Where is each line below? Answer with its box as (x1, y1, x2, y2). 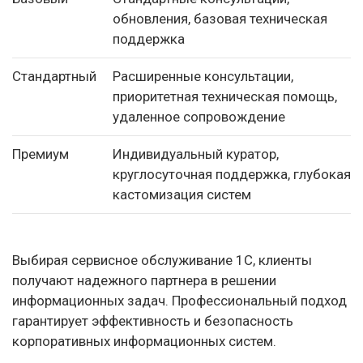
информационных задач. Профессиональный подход (12, 292, 347, 309)
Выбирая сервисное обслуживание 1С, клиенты (12, 251, 312, 268)
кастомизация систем (113, 186, 251, 203)
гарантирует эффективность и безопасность (12, 312, 293, 329)
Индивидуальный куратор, (113, 146, 279, 162)
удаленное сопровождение (113, 109, 285, 125)
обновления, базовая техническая (113, 11, 327, 27)
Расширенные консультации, (113, 68, 293, 84)
